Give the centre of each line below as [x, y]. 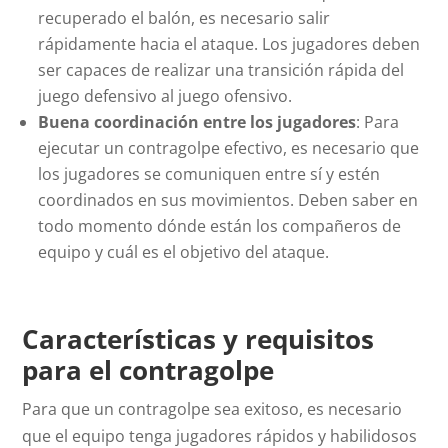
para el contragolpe [148, 370]
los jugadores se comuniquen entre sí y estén [209, 174]
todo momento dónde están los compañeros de [220, 226]
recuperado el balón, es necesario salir [184, 18]
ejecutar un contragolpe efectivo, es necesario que [229, 148]
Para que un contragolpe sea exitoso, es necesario [212, 409]
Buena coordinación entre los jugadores [197, 122]
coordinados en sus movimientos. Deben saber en [228, 200]
